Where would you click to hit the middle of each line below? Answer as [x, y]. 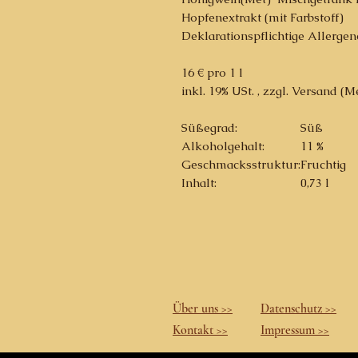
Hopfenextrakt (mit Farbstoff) [263, 17]
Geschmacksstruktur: [241, 164]
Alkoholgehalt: [223, 146]
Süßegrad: [209, 127]
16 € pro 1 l [212, 72]
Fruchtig [323, 164]
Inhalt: [199, 183]
